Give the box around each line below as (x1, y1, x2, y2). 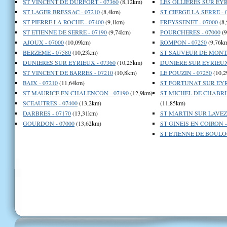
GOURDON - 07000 (23, 119, 74, 127)
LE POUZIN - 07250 (160, 68, 212, 77)
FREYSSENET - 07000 (160, 17, 218, 26)
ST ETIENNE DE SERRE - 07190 (23, 27, 107, 36)
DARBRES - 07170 (23, 108, 71, 117)
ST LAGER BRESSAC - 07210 (23, 7, 100, 16)
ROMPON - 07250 (160, 37, 207, 46)
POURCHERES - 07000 (160, 27, 220, 36)
